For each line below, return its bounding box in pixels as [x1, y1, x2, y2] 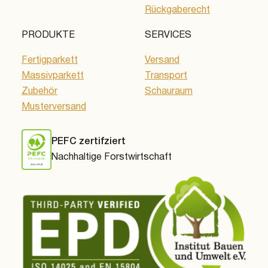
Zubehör [22, 87, 57, 96]
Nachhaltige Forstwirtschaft [51, 153, 172, 162]
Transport [145, 72, 187, 80]
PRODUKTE [22, 31, 75, 39]
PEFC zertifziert [51, 138, 126, 146]
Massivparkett [22, 72, 84, 80]
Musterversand [22, 103, 86, 111]
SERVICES [145, 31, 191, 39]
